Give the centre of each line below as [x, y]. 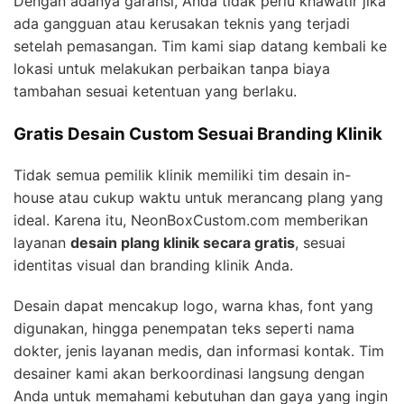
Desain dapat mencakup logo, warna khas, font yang [193, 305]
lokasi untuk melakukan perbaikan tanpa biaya [172, 69]
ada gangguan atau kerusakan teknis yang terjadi [182, 24]
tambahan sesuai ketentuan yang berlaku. [155, 92]
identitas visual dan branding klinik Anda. [153, 265]
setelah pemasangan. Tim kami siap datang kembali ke [200, 46]
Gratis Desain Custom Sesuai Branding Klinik [198, 134]
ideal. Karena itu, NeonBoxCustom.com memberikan [191, 220]
